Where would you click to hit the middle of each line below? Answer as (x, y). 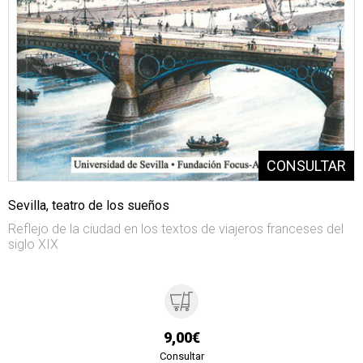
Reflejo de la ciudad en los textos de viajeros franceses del (176, 229)
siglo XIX (33, 245)
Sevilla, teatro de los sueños (89, 206)
